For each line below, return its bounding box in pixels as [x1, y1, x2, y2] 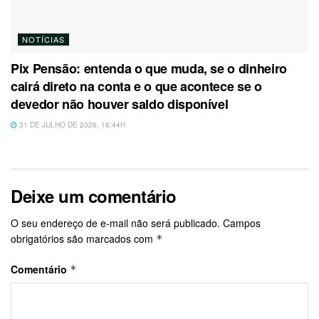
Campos [223, 215, 261, 230]
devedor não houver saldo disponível [11, 94, 229, 113]
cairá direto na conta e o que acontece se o [11, 76, 262, 95]
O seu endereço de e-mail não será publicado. [11, 215, 220, 230]
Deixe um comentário [11, 183, 177, 208]
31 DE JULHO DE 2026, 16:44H [17, 119, 125, 130]
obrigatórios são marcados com [11, 231, 156, 246]
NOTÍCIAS [22, 33, 65, 45]
